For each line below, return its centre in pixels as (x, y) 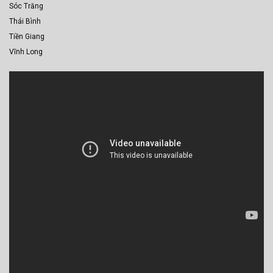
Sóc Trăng (26, 6)
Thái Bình (25, 22)
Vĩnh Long (26, 52)
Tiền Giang (27, 37)
